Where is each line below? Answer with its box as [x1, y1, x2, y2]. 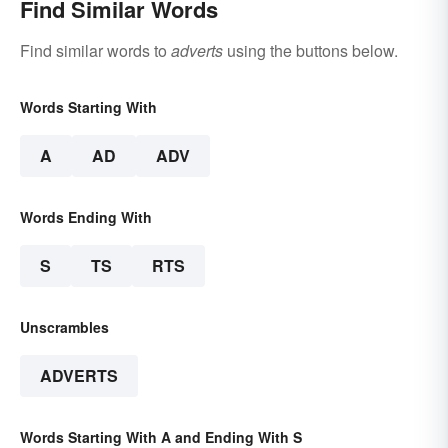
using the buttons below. [223, 38, 398, 62]
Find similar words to [20, 38, 171, 62]
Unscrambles [20, 316, 109, 337]
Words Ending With [20, 206, 152, 227]
